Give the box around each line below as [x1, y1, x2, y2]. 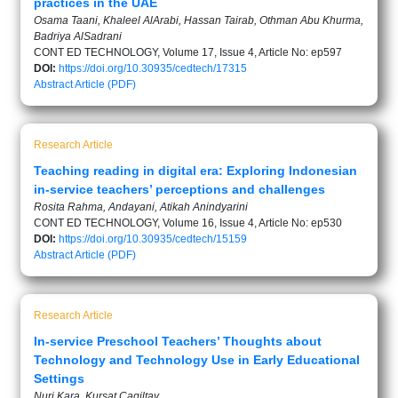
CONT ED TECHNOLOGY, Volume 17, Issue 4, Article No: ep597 [34, 46, 342, 59]
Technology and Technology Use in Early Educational [34, 353, 360, 367]
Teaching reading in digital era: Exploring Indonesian [34, 163, 357, 178]
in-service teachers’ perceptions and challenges [34, 182, 325, 196]
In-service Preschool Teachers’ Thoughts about [34, 334, 322, 348]
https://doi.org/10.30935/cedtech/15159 [59, 233, 247, 245]
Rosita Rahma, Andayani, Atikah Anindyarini [34, 201, 248, 213]
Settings [34, 371, 84, 386]
